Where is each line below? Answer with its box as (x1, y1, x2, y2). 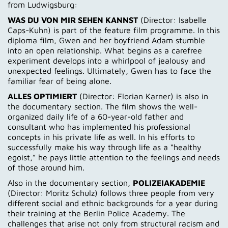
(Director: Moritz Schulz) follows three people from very (8, 188, 214, 197)
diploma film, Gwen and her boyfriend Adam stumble (8, 35, 205, 45)
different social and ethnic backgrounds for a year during (8, 198, 218, 208)
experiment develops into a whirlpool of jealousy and (8, 55, 205, 65)
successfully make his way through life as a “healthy (8, 142, 202, 152)
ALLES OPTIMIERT (8, 91, 77, 101)
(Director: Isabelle (138, 15, 207, 24)
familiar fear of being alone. (8, 76, 111, 85)
